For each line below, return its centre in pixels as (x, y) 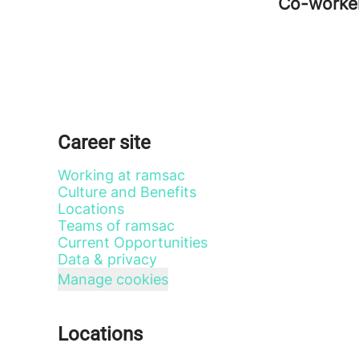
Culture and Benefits (127, 192)
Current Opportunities (133, 242)
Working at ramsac (121, 175)
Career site (104, 143)
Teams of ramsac (116, 226)
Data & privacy (107, 259)
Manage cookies (113, 279)
